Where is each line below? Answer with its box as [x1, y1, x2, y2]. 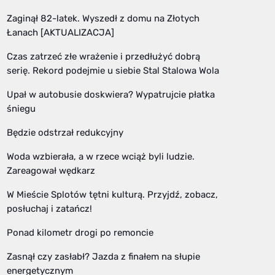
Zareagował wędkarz [7, 165, 95, 176]
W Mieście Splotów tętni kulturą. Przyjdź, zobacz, [7, 188, 218, 200]
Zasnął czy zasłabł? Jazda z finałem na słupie [7, 250, 200, 262]
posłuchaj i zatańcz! [7, 203, 92, 214]
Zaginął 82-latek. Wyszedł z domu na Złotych [7, 12, 199, 24]
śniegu [7, 103, 36, 114]
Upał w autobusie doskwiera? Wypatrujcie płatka [7, 88, 215, 100]
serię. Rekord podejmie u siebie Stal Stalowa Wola [7, 64, 219, 76]
